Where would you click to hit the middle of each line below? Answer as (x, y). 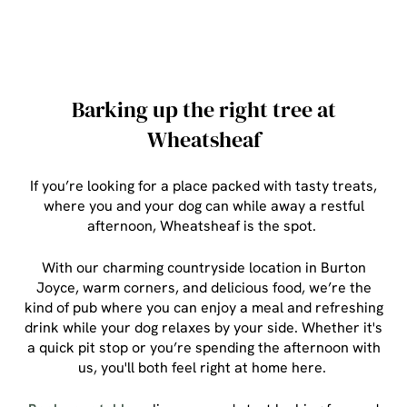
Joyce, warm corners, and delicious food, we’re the (203, 288)
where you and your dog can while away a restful (203, 206)
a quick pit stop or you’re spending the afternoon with (203, 347)
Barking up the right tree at (203, 109)
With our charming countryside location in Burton (203, 268)
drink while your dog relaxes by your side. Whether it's (203, 328)
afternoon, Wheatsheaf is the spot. (203, 226)
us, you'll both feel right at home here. (203, 367)
